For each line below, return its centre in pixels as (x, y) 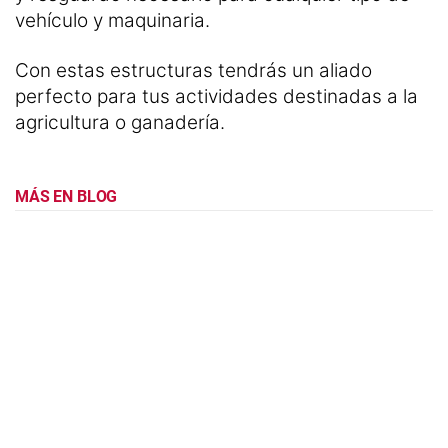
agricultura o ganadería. (120, 122)
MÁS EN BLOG (66, 196)
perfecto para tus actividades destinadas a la (216, 96)
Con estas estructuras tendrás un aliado (193, 70)
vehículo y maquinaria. (112, 20)
